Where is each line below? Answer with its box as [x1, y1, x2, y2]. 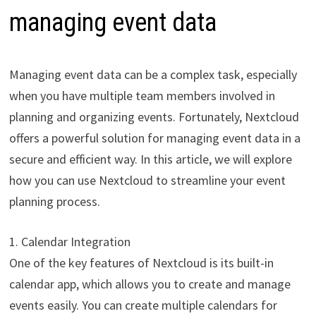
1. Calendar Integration [8, 233, 130, 250]
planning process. [8, 193, 100, 210]
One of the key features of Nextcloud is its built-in [8, 255, 274, 272]
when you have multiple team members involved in [8, 87, 275, 104]
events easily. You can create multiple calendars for [8, 297, 277, 314]
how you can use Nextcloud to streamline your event [8, 172, 286, 189]
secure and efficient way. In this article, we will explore [8, 151, 292, 168]
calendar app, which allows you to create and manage [8, 276, 291, 293]
